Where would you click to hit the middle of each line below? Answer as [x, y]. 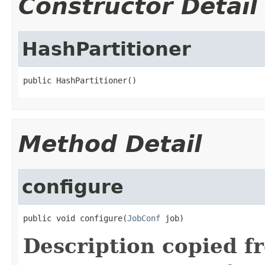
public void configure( [75, 218]
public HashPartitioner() [80, 80]
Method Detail [110, 144]
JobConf [144, 218]
